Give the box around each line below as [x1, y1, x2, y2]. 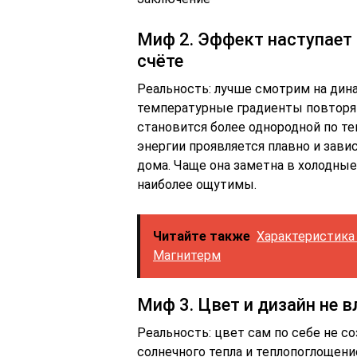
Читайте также [153, 229, 250, 244]
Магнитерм [153, 248, 221, 263]
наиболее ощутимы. [137, 177, 257, 192]
